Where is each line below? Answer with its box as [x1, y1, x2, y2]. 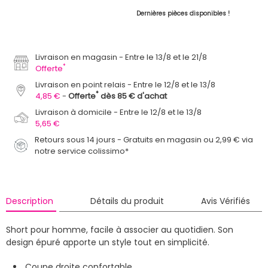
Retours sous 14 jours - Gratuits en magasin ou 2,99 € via [35, 133, 254, 145]
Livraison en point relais [35, 78, 126, 90]
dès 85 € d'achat [99, 90, 167, 102]
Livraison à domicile [35, 106, 112, 118]
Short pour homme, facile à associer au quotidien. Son [6, 223, 233, 236]
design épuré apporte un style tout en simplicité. [6, 236, 209, 248]
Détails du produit [90, 194, 164, 207]
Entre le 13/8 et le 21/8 [125, 51, 208, 63]
